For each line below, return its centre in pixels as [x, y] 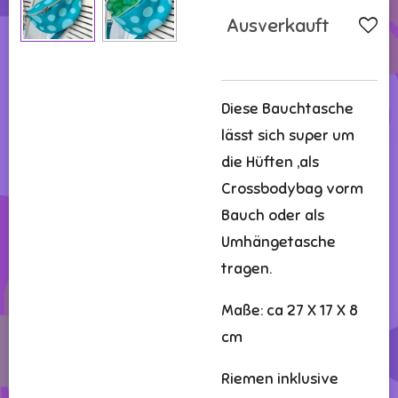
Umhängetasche [279, 243]
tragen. [247, 269]
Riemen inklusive [280, 379]
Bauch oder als [273, 216]
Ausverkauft [278, 26]
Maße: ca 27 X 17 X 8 [290, 311]
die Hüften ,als [270, 163]
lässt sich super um [288, 136]
